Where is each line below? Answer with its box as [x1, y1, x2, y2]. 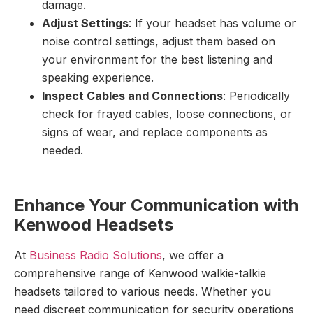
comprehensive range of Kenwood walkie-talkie [14, 265, 266, 280]
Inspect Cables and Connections [42, 88, 223, 103]
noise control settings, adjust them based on [42, 34, 275, 48]
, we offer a [162, 247, 224, 262]
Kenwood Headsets [14, 214, 173, 235]
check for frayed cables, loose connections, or [42, 106, 292, 121]
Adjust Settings [42, 15, 129, 30]
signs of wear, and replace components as [42, 124, 268, 139]
